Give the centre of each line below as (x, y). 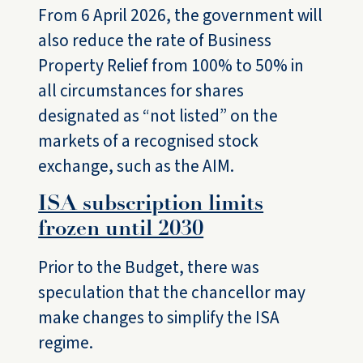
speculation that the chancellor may (172, 293)
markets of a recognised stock (149, 141)
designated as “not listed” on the (158, 116)
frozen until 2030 (121, 230)
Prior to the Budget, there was (149, 268)
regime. (66, 343)
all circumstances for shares (141, 91)
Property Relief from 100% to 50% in (171, 66)
